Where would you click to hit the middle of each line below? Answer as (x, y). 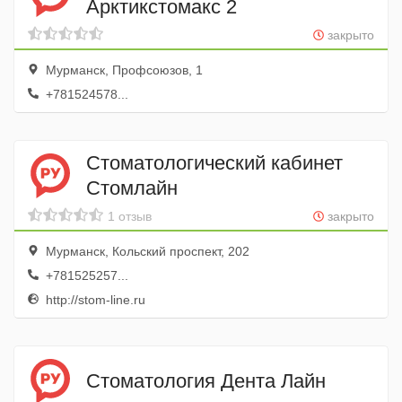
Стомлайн (132, 188)
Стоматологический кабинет (214, 162)
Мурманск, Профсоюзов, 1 (122, 70)
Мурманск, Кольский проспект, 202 (146, 251)
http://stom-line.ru (94, 300)
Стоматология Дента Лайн (206, 380)
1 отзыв (130, 216)
